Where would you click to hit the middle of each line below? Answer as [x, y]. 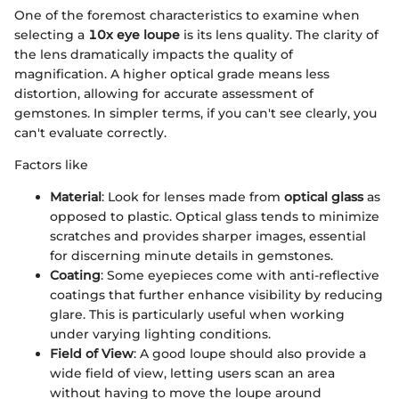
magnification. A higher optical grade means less [172, 73]
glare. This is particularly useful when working [197, 314]
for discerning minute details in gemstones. [191, 255]
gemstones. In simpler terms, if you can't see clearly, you [195, 113]
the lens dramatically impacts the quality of [154, 54]
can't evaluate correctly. [90, 132]
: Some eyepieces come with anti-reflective [240, 275]
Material [76, 196]
